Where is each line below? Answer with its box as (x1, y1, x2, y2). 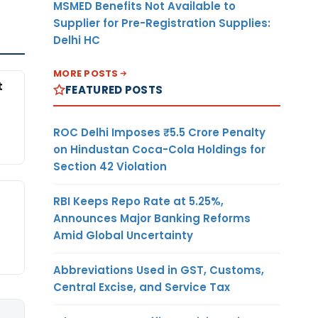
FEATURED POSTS (65, 82, 163, 97)
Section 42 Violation (53, 158, 167, 174)
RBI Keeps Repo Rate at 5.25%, (53, 193, 224, 209)
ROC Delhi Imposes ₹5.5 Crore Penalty (53, 124, 265, 140)
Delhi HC (53, 32, 100, 48)
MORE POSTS (53, 66, 119, 80)
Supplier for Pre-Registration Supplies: (53, 15, 270, 31)
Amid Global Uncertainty (53, 227, 193, 243)
